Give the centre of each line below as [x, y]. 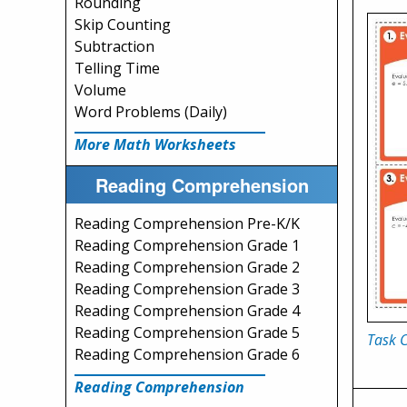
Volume [100, 90]
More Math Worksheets [155, 144]
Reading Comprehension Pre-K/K [187, 223]
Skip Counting [123, 25]
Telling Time [117, 68]
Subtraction [114, 46]
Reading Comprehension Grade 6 [187, 354]
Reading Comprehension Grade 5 [187, 333]
